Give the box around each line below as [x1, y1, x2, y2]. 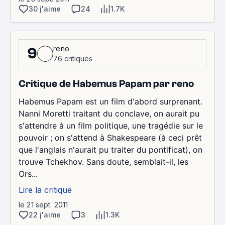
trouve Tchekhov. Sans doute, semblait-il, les [19, 156, 188, 167]
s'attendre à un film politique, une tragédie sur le [19, 120, 203, 131]
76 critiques [53, 54, 92, 63]
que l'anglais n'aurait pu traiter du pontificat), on [19, 144, 202, 155]
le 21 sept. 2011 [19, 200, 68, 209]
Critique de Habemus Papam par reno [19, 77, 194, 89]
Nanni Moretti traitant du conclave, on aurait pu [19, 108, 199, 119]
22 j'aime [29, 210, 61, 219]
